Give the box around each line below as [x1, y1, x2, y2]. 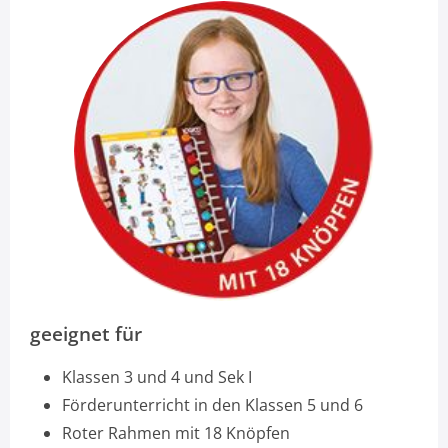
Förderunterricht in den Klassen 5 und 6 [62, 393, 363, 416]
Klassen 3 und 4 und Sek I [62, 365, 252, 388]
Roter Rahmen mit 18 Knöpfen [62, 421, 290, 444]
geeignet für [30, 319, 142, 347]
